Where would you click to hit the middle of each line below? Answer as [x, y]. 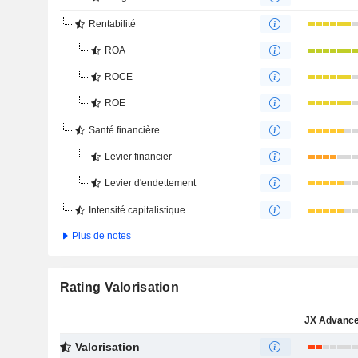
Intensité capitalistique [137, 210]
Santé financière [124, 130]
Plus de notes [100, 236]
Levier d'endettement [150, 183]
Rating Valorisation [119, 287]
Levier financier [138, 157]
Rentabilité [112, 24]
